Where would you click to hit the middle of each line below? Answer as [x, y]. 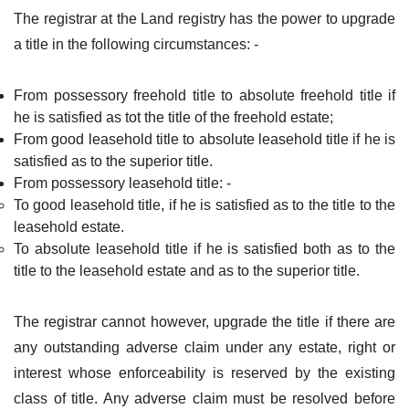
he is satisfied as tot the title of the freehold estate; [173, 117]
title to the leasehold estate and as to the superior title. [187, 271]
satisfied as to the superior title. [113, 161]
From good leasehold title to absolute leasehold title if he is [204, 139]
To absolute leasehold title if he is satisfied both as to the [204, 249]
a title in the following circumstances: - [136, 44]
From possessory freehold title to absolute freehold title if [204, 95]
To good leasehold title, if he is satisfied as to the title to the [204, 205]
